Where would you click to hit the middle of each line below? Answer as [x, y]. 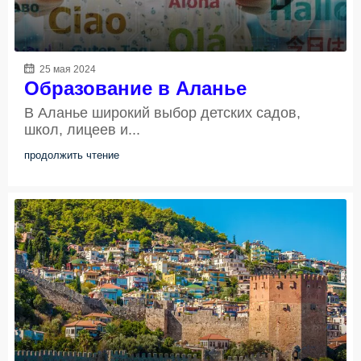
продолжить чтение [72, 155]
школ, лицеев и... [82, 129]
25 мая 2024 [66, 69]
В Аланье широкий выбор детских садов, [162, 112]
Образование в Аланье [135, 88]
